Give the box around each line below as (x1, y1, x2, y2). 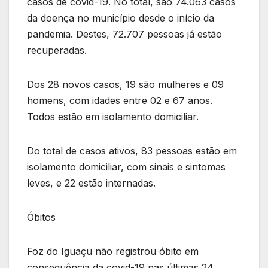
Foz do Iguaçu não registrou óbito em (27, 245, 199, 257)
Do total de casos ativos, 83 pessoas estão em (27, 144, 237, 157)
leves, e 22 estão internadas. (27, 176, 156, 189)
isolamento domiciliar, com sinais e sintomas (27, 160, 226, 173)
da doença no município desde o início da (27, 11, 214, 24)
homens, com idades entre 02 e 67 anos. (27, 94, 212, 106)
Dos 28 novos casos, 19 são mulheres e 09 (27, 78, 224, 90)
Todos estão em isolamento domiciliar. (27, 110, 199, 123)
